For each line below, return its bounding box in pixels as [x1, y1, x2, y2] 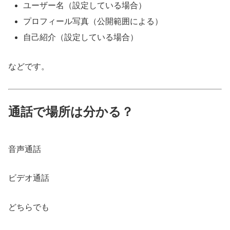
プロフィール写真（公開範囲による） [23, 16, 163, 26]
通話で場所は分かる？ [8, 105, 133, 119]
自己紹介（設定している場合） [23, 32, 139, 42]
